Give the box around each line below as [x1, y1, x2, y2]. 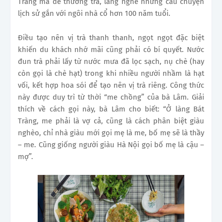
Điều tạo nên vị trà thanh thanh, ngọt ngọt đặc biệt [18, 33, 204, 43]
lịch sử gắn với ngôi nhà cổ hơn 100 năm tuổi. [18, 9, 170, 18]
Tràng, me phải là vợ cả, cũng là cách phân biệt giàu [18, 116, 204, 126]
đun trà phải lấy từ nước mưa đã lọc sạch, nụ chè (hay [18, 57, 204, 66]
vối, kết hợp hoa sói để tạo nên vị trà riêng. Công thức [18, 81, 204, 90]
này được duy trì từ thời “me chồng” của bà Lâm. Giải [18, 93, 204, 102]
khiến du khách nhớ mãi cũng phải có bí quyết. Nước [18, 45, 204, 55]
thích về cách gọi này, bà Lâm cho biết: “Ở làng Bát [18, 105, 204, 114]
